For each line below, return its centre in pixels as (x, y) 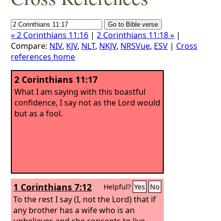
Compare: (30, 46)
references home (43, 57)
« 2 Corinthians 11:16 (50, 35)
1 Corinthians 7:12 (53, 187)
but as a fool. (39, 113)
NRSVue (135, 46)
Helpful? (118, 187)
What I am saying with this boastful (80, 92)
